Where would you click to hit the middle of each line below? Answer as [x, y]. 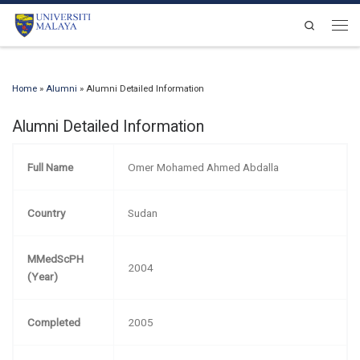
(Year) [43, 276]
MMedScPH [56, 258]
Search [331, 24]
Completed [54, 322]
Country [47, 213]
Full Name [51, 167]
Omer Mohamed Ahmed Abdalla [204, 167]
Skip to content [55, 21]
